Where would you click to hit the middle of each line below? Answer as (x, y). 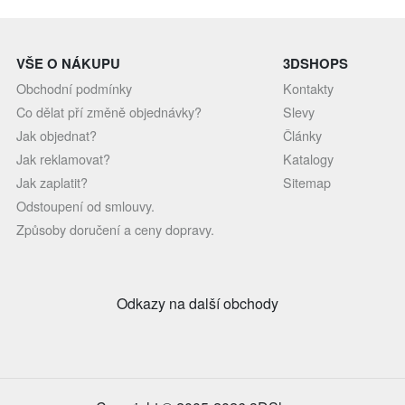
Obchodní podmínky (75, 88)
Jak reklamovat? (64, 159)
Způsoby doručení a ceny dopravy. (116, 229)
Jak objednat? (57, 135)
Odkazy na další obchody (197, 303)
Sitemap (306, 182)
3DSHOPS (315, 63)
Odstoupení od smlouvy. (86, 206)
